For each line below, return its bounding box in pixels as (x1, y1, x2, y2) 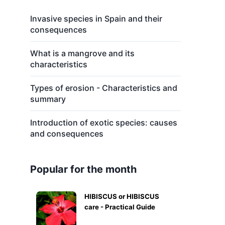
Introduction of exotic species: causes (30, 118, 177, 128)
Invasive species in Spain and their (30, 14, 162, 24)
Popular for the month (30, 163, 137, 175)
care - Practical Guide (84, 203, 155, 211)
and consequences (30, 129, 103, 139)
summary (30, 94, 66, 104)
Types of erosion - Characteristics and (30, 83, 177, 93)
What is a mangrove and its (30, 48, 135, 58)
